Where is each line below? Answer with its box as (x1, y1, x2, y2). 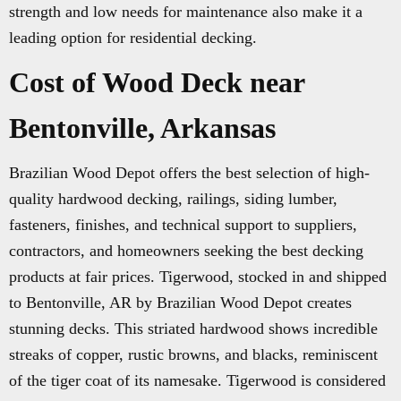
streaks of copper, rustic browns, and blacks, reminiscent (9, 346, 378, 363)
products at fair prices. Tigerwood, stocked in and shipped (9, 268, 387, 286)
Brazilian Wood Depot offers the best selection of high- (9, 164, 370, 182)
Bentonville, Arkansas (9, 112, 276, 144)
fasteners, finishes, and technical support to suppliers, (9, 216, 357, 234)
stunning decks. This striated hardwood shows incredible (9, 320, 378, 337)
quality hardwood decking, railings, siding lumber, (9, 190, 337, 208)
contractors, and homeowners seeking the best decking (9, 242, 363, 260)
